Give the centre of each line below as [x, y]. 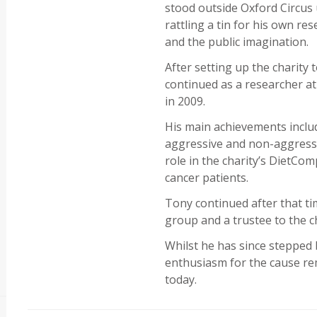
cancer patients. [207, 178]
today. [181, 280]
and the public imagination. [237, 42]
